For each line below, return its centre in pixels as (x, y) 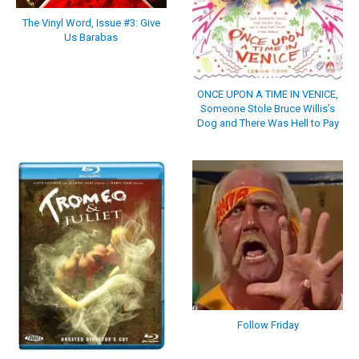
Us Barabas (91, 37)
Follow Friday (268, 325)
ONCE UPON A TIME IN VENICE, (268, 95)
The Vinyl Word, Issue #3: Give (91, 22)
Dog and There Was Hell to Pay (268, 123)
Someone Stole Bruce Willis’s (268, 109)
